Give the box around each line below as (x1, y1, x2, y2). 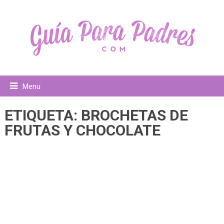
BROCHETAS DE (80, 106, 188, 124)
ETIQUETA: (4, 106, 81, 124)
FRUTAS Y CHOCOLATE (4, 121, 160, 139)
